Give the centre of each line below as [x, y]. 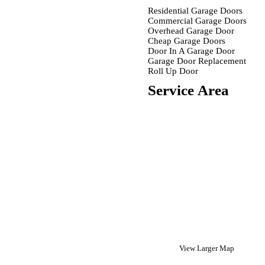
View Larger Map [207, 248]
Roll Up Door [173, 71]
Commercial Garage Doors [197, 21]
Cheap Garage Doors [187, 41]
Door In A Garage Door [191, 51]
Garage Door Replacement [197, 61]
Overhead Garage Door [191, 31]
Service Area [188, 90]
